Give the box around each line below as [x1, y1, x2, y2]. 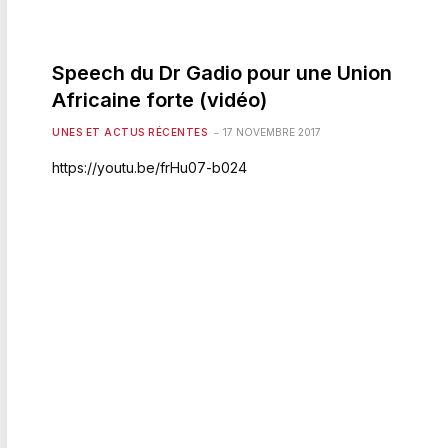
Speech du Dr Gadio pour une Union [52, 60, 392, 85]
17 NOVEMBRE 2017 [223, 125, 321, 138]
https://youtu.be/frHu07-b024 [52, 158, 247, 176]
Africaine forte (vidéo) [52, 87, 267, 112]
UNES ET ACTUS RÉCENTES [52, 125, 207, 138]
